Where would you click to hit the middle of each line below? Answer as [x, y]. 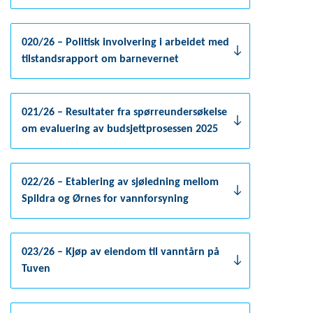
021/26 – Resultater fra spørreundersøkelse [124, 112]
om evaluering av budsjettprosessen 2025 [120, 129]
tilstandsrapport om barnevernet [100, 59]
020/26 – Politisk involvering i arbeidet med [125, 43]
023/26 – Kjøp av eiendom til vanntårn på [121, 252]
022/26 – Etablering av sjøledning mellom [120, 182]
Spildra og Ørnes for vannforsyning [105, 199]
